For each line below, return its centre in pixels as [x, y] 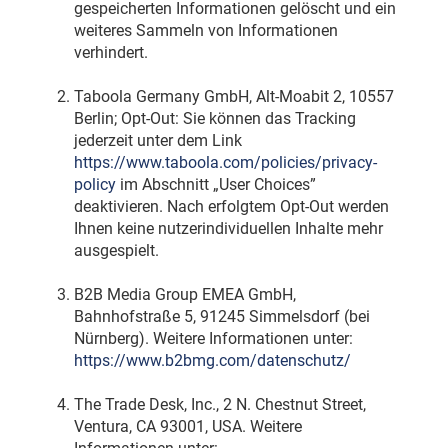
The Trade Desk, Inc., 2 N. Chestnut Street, [219, 405]
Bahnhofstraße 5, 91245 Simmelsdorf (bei [221, 317]
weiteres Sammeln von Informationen [205, 31]
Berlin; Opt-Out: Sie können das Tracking [214, 119]
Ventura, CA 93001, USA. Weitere [187, 427]
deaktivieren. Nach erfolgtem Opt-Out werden [231, 207]
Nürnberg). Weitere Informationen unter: [213, 339]
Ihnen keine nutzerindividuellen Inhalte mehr [228, 229]
